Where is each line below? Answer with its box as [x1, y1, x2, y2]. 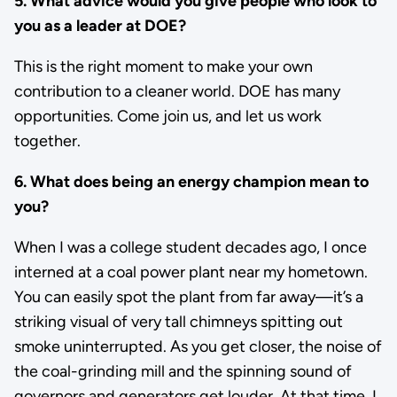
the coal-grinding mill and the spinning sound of [13, 362, 352, 382]
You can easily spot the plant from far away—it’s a [13, 287, 363, 307]
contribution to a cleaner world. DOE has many [13, 82, 340, 102]
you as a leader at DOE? [13, 16, 186, 36]
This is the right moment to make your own [13, 57, 313, 77]
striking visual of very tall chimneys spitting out [13, 312, 343, 332]
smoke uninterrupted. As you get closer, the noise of [13, 337, 382, 357]
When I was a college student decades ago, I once [13, 237, 367, 258]
